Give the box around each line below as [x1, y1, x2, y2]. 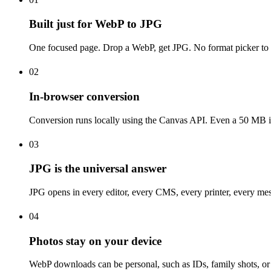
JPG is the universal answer [29, 162, 166, 175]
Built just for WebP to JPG [29, 18, 162, 31]
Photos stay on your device [29, 234, 162, 247]
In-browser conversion [29, 90, 140, 103]
